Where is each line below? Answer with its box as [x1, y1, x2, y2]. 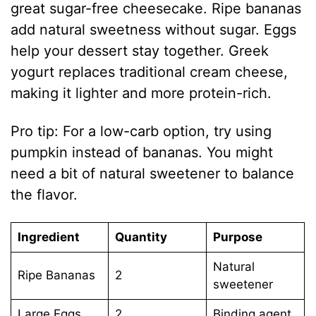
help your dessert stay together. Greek [11, 42, 269, 60]
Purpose [212, 230, 262, 245]
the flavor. [11, 186, 78, 204]
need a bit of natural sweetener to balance [11, 165, 295, 183]
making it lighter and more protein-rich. [11, 85, 272, 102]
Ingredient [17, 230, 80, 245]
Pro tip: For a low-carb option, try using [11, 123, 272, 140]
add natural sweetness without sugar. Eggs [11, 21, 297, 39]
